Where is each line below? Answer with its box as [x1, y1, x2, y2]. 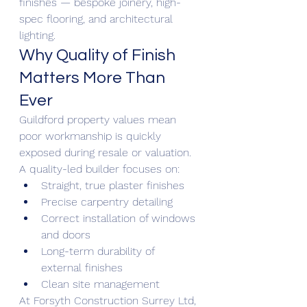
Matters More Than [19, 69, 169, 86]
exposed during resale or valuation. [19, 145, 191, 159]
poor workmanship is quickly [19, 129, 164, 143]
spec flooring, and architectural [19, 12, 176, 25]
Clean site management [41, 277, 160, 291]
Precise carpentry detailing [41, 195, 173, 208]
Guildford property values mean [19, 112, 180, 126]
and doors [41, 228, 90, 241]
